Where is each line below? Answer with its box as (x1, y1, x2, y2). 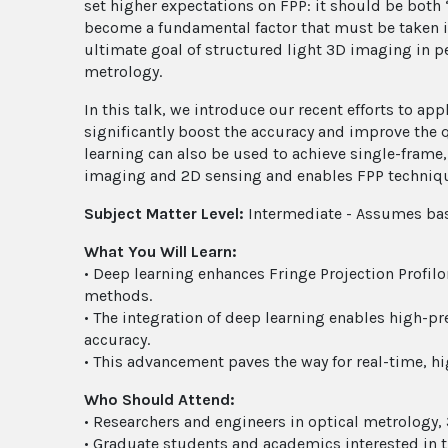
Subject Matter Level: (84, 203, 248, 223)
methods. (84, 285, 152, 305)
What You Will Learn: (84, 241, 237, 261)
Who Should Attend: (84, 389, 235, 409)
